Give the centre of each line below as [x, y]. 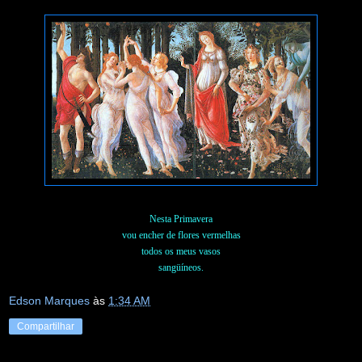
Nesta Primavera [181, 219]
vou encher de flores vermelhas [181, 235]
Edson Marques [49, 301]
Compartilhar [46, 327]
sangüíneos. [181, 267]
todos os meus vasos [181, 251]
